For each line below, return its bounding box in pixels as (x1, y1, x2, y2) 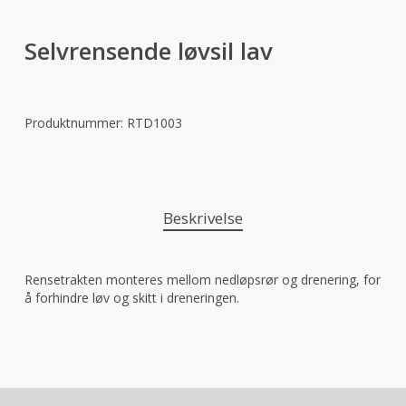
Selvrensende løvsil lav (24, 34, 273, 68)
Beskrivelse (162, 208, 243, 229)
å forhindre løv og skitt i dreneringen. (24, 289, 239, 307)
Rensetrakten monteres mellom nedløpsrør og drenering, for (24, 271, 381, 289)
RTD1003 (126, 114, 182, 132)
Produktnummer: (24, 114, 127, 132)
